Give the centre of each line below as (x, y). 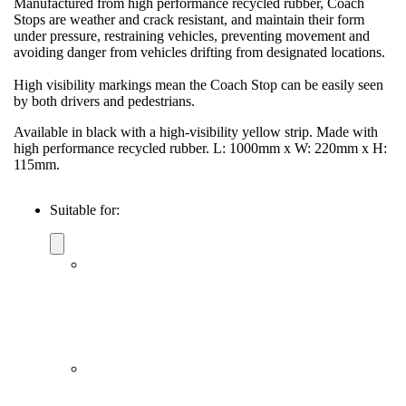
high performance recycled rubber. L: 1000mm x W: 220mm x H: (200, 148)
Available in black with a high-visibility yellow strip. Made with (196, 131)
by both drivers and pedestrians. (104, 101)
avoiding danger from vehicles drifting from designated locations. (199, 52)
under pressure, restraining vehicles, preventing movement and (192, 35)
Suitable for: (85, 209)
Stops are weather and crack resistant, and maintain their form (189, 19)
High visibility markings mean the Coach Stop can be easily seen (198, 84)
